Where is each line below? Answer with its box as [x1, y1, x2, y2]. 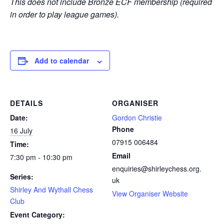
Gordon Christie [112, 112, 162, 123]
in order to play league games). [10, 8, 119, 20]
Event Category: [10, 209, 65, 220]
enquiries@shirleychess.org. [112, 163, 201, 174]
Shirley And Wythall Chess [10, 184, 93, 195]
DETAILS [10, 98, 43, 108]
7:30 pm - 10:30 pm [10, 152, 72, 162]
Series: [10, 171, 33, 182]
